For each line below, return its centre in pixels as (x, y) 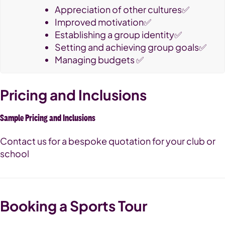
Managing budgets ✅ (99, 60)
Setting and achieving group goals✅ (131, 47)
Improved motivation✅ (103, 22)
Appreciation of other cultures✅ (122, 10)
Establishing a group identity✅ (118, 35)
